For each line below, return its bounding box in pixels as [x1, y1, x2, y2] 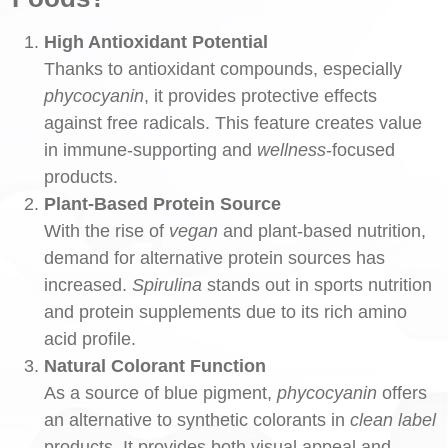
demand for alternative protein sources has [44, 247, 385, 268]
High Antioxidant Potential [44, 31, 268, 52]
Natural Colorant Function [44, 355, 266, 376]
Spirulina [132, 274, 202, 295]
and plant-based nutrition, [218, 220, 426, 241]
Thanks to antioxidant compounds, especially [44, 58, 402, 79]
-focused [326, 139, 395, 160]
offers [377, 382, 427, 403]
